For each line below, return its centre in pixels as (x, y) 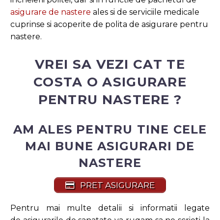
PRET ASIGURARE (116, 185)
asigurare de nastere (51, 12)
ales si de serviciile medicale (145, 12)
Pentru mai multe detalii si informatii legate (110, 208)
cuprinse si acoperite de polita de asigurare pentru (109, 24)
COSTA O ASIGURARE (110, 82)
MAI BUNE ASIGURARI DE (110, 146)
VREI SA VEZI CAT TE (110, 64)
